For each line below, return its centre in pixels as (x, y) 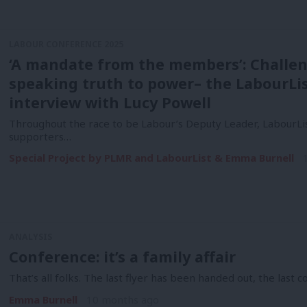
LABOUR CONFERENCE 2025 (66, 45)
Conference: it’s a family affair (122, 257)
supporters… (40, 136)
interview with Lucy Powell (110, 102)
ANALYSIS (30, 237)
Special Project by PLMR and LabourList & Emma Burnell (151, 158)
